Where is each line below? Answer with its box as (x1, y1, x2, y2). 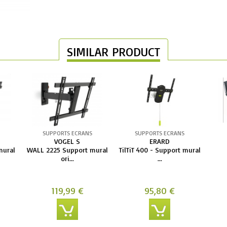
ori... (60, 154, 74, 163)
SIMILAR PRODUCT (67, 44, 160, 59)
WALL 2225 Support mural (26, 145, 108, 154)
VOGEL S (54, 136, 81, 145)
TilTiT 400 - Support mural (119, 145, 201, 154)
